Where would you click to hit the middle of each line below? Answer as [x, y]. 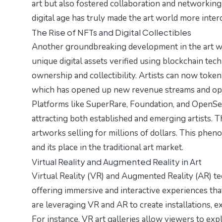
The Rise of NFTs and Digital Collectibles [111, 32]
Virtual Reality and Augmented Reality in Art [117, 162]
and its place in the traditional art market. [108, 148]
